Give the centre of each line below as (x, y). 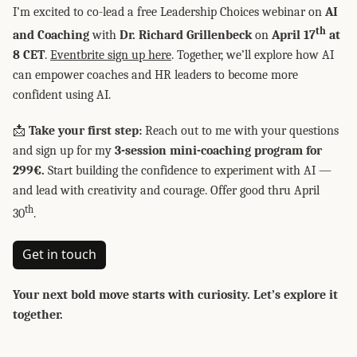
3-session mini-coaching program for (218, 151)
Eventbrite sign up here (111, 55)
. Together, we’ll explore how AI (253, 55)
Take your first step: (85, 131)
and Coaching (51, 35)
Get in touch (59, 255)
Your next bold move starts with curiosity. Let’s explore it (175, 294)
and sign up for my (64, 151)
